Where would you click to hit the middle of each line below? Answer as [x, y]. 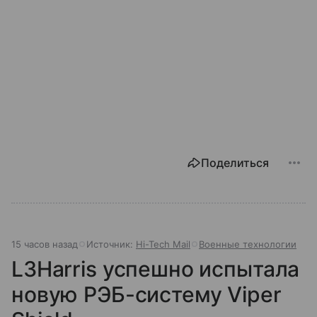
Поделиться [235, 162]
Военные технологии [248, 244]
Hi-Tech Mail [163, 244]
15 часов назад [45, 244]
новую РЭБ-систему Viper [146, 294]
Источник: [111, 244]
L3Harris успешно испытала [156, 269]
